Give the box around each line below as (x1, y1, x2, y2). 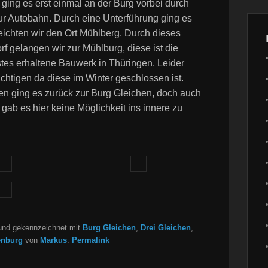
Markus (40, 236, 67, 245)
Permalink (72, 236, 109, 245)
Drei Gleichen (141, 223, 191, 233)
